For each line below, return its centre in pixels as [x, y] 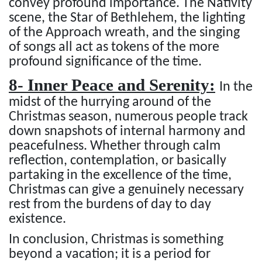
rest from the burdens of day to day [110, 204]
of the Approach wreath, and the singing [124, 32]
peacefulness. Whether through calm [115, 146]
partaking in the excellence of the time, [120, 175]
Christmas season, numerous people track [128, 117]
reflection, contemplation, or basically [118, 161]
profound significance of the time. [105, 62]
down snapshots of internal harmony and [127, 131]
